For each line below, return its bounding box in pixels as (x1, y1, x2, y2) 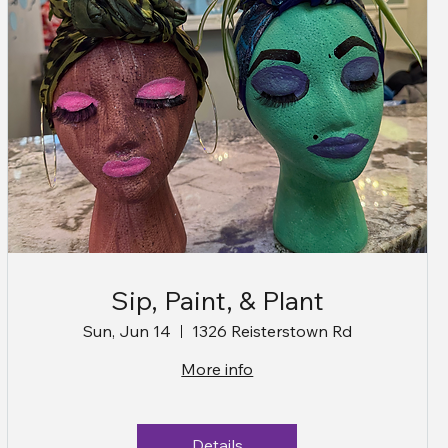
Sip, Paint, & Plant (110, 284, 324, 318)
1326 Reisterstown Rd (191, 321, 352, 342)
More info (181, 359, 254, 380)
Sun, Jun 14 (82, 321, 171, 342)
